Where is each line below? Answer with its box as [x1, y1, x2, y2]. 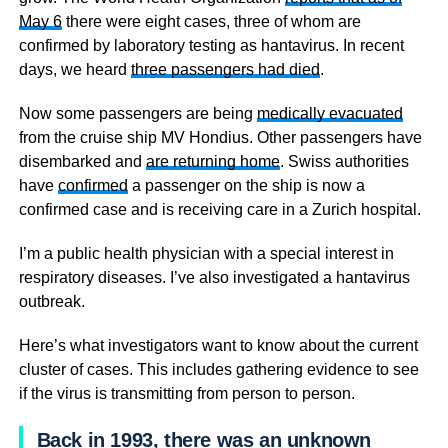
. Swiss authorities [279, 152, 409, 170]
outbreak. [18, 292, 85, 310]
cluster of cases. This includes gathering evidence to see [18, 360, 419, 378]
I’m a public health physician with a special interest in [18, 244, 394, 262]
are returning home [145, 152, 280, 170]
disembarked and [18, 152, 146, 170]
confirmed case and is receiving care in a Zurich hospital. [18, 200, 421, 218]
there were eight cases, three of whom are [61, 12, 361, 30]
